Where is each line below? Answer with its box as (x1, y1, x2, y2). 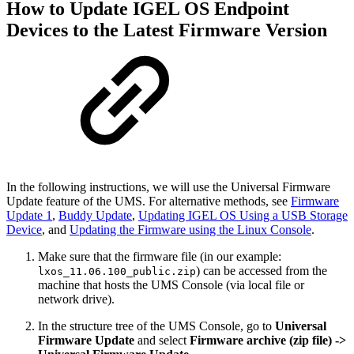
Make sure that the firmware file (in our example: (38, 249, 281, 263)
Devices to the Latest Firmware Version (6, 19, 327, 40)
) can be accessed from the (196, 263, 327, 277)
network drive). (38, 292, 115, 306)
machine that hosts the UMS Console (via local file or (38, 277, 304, 292)
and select (134, 333, 190, 347)
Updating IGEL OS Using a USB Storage (138, 208, 348, 222)
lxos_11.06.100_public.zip (38, 265, 196, 277)
